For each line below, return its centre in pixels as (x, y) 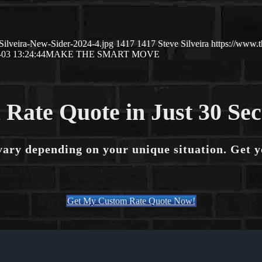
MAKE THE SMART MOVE (103, 54)
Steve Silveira (183, 44)
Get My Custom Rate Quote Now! (131, 201)
